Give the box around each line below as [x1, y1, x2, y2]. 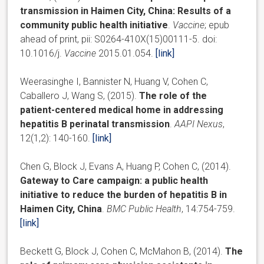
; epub [204, 19, 230, 31]
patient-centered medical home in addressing [20, 104, 224, 115]
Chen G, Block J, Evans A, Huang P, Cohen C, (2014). [20, 160, 232, 172]
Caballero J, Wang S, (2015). [20, 90, 140, 101]
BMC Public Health [107, 203, 182, 214]
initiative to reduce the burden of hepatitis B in [20, 189, 227, 200]
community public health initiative [20, 19, 169, 31]
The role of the [139, 90, 207, 101]
